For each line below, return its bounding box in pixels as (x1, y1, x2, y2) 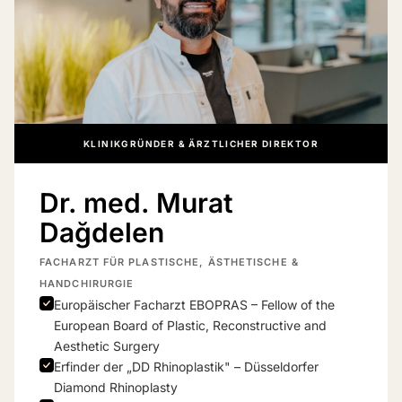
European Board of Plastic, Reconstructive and (54, 317, 327, 333)
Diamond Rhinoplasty (54, 379, 178, 395)
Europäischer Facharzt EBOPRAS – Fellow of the (54, 296, 335, 312)
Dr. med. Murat (39, 186, 233, 219)
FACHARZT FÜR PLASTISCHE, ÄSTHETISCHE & (39, 255, 299, 268)
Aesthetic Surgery (54, 337, 160, 354)
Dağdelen (39, 215, 164, 249)
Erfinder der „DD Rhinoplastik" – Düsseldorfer (54, 358, 319, 374)
